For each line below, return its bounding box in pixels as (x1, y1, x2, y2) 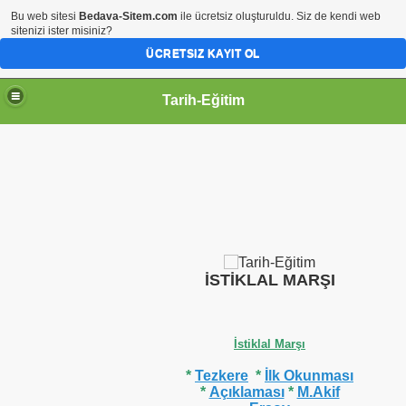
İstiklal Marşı (234, 325, 305, 340)
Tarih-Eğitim (161, 92, 245, 108)
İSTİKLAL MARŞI (204, 259, 335, 278)
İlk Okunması (265, 356, 353, 372)
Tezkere (195, 356, 248, 372)
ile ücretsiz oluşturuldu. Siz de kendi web (178, 10, 381, 23)
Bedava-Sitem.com (79, 10, 178, 23)
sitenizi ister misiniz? (11, 24, 112, 37)
